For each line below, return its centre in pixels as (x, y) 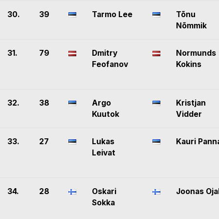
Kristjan (191, 103)
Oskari (104, 192)
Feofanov (110, 65)
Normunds (196, 53)
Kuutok (106, 114)
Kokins (189, 65)
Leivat (104, 153)
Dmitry (105, 53)
